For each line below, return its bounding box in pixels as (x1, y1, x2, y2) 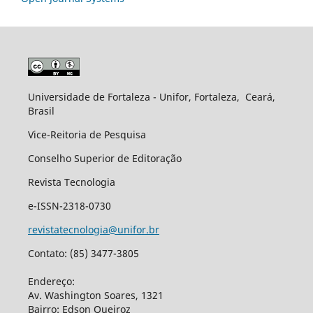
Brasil (27, 104, 57, 118)
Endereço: (27, 275, 78, 289)
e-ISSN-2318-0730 (27, 199, 111, 213)
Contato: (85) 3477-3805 (27, 247, 139, 261)
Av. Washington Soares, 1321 (27, 289, 163, 303)
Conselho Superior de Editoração (27, 152, 182, 166)
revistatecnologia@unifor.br (27, 223, 159, 237)
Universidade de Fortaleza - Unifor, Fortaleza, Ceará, (27, 90, 275, 104)
